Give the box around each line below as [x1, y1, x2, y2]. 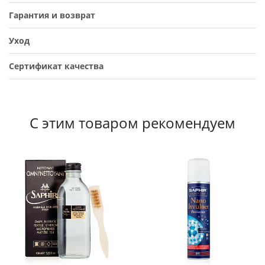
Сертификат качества [9, 60, 104, 72]
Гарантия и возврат [9, 9, 95, 21]
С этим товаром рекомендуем [30, 113, 235, 133]
